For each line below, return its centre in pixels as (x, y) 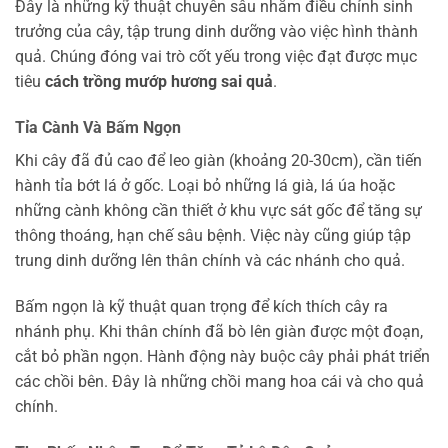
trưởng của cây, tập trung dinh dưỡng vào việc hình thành (216, 32)
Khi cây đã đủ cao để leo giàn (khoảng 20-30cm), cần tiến (218, 160)
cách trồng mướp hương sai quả (159, 82)
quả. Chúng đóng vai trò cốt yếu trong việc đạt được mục (216, 57)
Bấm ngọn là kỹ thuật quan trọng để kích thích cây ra (201, 306)
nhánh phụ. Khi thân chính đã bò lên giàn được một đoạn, (219, 331)
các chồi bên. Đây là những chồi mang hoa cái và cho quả (219, 381)
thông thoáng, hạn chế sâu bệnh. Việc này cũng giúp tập (213, 235)
